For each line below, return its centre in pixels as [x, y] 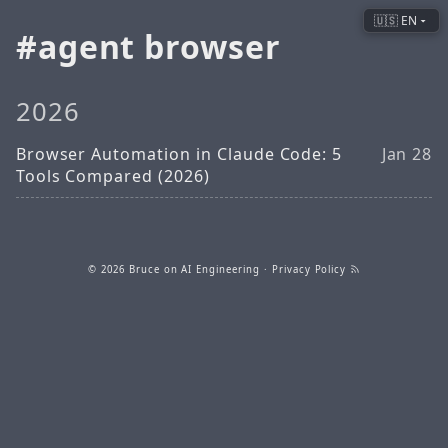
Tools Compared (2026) [112, 175]
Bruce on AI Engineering [194, 269]
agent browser [159, 47]
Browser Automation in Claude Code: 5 [179, 153]
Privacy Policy [309, 269]
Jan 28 [407, 153]
